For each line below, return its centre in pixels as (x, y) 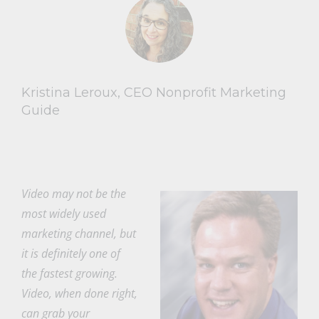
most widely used (63, 214)
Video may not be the (73, 194)
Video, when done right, (79, 294)
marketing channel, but (78, 234)
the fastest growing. (69, 274)
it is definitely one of (70, 254)
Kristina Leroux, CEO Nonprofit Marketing (153, 93)
